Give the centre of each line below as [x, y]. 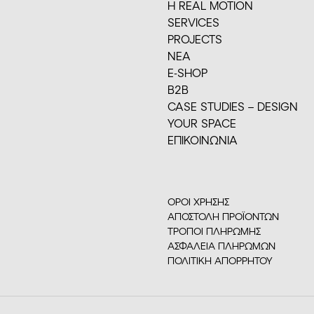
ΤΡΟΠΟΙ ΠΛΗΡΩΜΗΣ [214, 231]
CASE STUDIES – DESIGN [233, 106]
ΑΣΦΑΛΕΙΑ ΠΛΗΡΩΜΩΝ [221, 245]
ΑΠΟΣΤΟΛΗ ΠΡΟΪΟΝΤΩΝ [223, 216]
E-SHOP [187, 72]
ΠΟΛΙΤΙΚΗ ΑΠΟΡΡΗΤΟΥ [220, 260]
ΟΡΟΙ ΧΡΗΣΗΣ [198, 201]
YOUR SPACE [202, 123]
